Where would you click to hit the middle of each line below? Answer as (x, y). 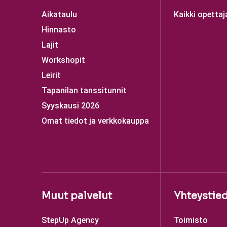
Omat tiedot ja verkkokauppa (95, 121)
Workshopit (63, 60)
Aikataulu (59, 14)
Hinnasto (59, 30)
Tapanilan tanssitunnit (84, 90)
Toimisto (191, 220)
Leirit (51, 75)
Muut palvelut (77, 196)
